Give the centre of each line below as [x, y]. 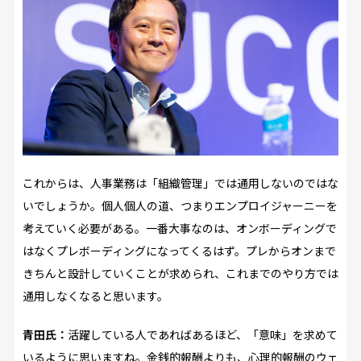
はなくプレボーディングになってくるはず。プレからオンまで [179, 250]
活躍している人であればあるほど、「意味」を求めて [202, 334]
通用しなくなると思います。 [95, 295]
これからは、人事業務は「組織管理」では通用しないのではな [180, 183]
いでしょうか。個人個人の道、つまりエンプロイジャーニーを [180, 205]
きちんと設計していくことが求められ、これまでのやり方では [180, 273]
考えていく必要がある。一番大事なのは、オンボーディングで [179, 228]
